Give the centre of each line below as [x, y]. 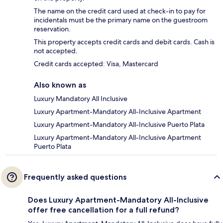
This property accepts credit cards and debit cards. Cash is [124, 42]
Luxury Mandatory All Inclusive [81, 99]
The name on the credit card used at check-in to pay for [120, 11]
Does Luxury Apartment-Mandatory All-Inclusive [118, 200]
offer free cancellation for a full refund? [104, 210]
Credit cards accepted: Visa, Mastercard [96, 64]
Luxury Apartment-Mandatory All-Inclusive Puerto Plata [119, 125]
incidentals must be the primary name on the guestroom [121, 20]
